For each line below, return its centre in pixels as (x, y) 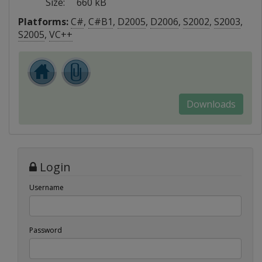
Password (46, 230)
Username (46, 187)
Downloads (211, 104)
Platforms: (43, 21)
